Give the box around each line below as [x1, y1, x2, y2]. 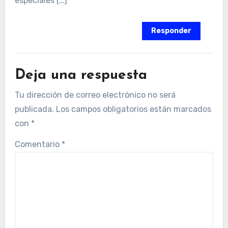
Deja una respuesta [14, 68, 147, 83]
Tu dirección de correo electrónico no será [14, 90, 176, 100]
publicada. [14, 104, 54, 114]
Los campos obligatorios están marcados [55, 104, 211, 114]
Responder [151, 26, 192, 36]
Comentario [14, 139, 62, 149]
